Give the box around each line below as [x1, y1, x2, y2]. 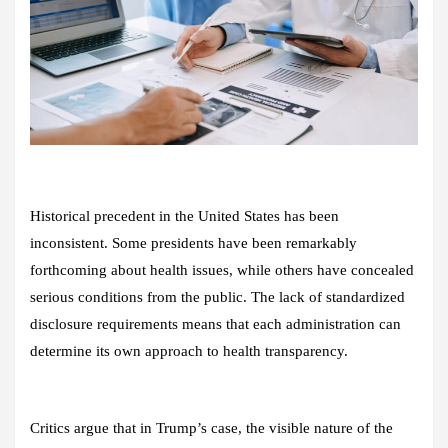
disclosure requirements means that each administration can [30, 316, 401, 333]
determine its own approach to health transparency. [30, 343, 348, 360]
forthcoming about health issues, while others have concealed [30, 262, 414, 279]
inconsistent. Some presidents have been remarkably [30, 235, 357, 252]
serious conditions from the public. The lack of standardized [30, 289, 405, 306]
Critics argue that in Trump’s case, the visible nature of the [30, 420, 393, 437]
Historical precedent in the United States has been [30, 208, 339, 225]
